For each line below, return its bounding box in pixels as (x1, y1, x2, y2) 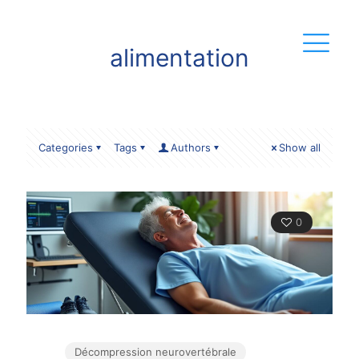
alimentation (110, 43, 249, 72)
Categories (38, 141, 93, 154)
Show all (279, 141, 321, 154)
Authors (171, 141, 211, 154)
